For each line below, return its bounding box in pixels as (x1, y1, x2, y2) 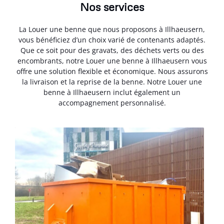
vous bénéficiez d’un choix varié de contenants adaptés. (18, 34, 205, 44)
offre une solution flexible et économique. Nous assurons (16, 66, 208, 76)
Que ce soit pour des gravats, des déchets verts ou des (20, 45, 204, 55)
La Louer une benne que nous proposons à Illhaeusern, (19, 24, 205, 34)
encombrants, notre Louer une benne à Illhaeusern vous (17, 55, 207, 65)
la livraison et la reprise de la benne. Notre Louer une (22, 76, 202, 86)
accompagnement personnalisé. (58, 97, 166, 107)
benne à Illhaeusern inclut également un (43, 87, 180, 97)
